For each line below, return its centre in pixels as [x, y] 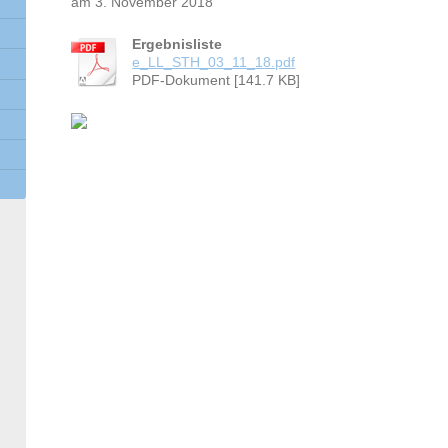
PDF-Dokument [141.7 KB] [216, 80]
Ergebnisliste [177, 44]
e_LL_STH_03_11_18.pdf [214, 62]
